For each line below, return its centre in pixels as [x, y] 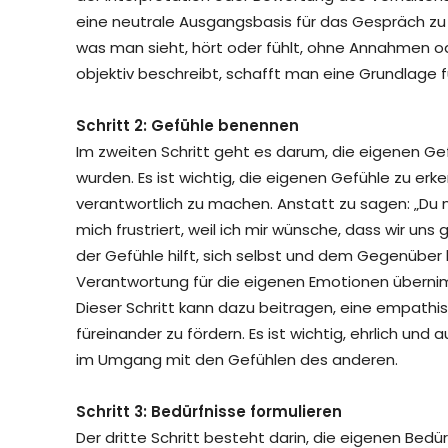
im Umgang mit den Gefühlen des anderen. [237, 359]
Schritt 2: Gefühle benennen [187, 125]
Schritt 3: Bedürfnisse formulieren [209, 411]
